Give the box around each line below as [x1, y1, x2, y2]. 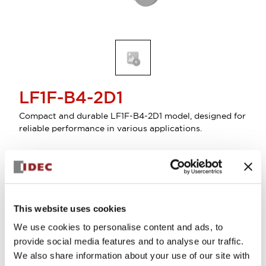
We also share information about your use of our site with [14, 250, 250, 261]
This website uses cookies [14, 203, 126, 214]
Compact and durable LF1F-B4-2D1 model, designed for [19, 110, 246, 121]
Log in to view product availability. [19, 196, 141, 205]
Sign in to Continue [61, 173, 129, 183]
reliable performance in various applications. [19, 123, 202, 134]
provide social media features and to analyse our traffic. [14, 236, 244, 246]
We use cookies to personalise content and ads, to [14, 221, 223, 232]
